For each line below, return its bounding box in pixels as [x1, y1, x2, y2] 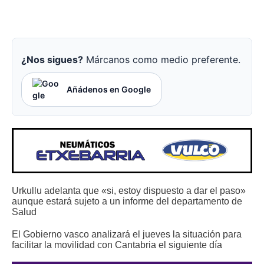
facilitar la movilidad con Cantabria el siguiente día [12, 239, 222, 250]
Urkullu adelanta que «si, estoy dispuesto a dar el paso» [12, 184, 246, 196]
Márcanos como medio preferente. [83, 54, 240, 66]
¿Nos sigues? [21, 54, 83, 66]
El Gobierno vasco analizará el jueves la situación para [12, 228, 242, 239]
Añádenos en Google [67, 84, 151, 95]
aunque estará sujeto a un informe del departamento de [12, 195, 242, 206]
